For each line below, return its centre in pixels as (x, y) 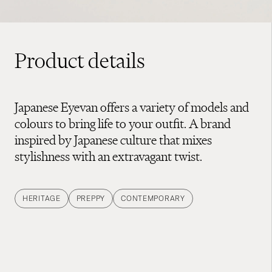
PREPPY (91, 198)
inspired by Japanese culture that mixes (113, 140)
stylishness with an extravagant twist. (108, 156)
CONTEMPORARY (153, 198)
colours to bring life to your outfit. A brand (123, 123)
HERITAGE (42, 198)
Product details (80, 60)
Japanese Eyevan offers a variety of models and (132, 107)
